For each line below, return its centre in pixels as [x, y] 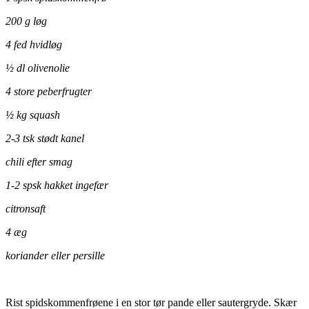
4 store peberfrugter [49, 91]
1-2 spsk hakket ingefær [57, 185]
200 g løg [26, 21]
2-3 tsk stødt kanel [45, 138]
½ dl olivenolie [38, 68]
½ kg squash [33, 114]
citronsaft [26, 208]
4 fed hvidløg [34, 44]
